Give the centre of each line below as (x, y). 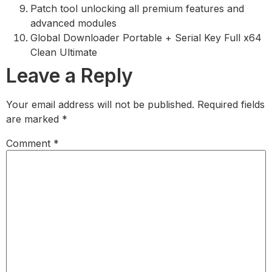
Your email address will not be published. (100, 105)
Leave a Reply (70, 76)
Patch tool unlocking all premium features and (137, 9)
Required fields (231, 105)
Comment (30, 144)
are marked (34, 119)
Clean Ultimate (64, 53)
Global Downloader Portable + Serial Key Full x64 (146, 38)
